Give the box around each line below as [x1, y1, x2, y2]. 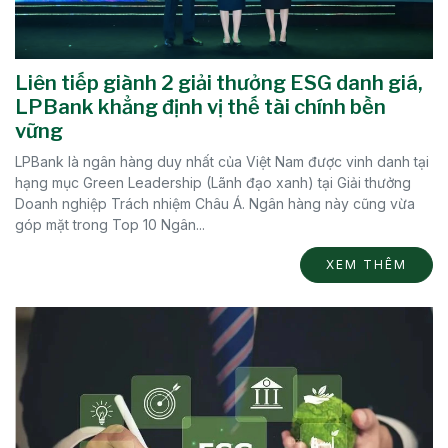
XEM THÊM [326, 256, 407, 272]
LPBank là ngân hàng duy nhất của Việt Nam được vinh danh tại [15, 152, 429, 170]
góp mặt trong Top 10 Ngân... [15, 215, 205, 233]
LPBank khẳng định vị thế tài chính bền [15, 94, 386, 119]
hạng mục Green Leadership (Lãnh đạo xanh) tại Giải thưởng [15, 173, 411, 191]
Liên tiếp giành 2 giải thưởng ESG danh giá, [15, 70, 423, 95]
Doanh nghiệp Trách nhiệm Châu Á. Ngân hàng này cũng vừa [15, 194, 415, 212]
